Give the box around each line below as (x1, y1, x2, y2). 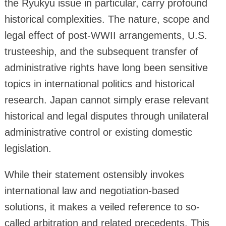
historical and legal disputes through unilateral (4, 110, 208, 122)
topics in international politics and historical (4, 78, 194, 89)
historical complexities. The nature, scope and (4, 13, 209, 25)
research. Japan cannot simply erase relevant (4, 94, 209, 105)
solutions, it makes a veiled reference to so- (4, 201, 200, 212)
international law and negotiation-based (4, 185, 179, 196)
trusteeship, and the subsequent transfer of (4, 45, 198, 57)
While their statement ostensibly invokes (4, 168, 184, 180)
